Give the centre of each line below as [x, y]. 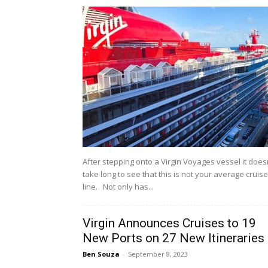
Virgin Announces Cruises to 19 [169, 223]
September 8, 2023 [158, 254]
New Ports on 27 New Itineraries [173, 238]
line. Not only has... [118, 187]
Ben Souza [101, 254]
